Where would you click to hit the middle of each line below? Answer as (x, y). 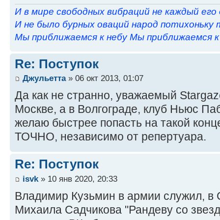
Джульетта (44, 78)
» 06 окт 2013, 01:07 (105, 78)
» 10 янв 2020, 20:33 (78, 179)
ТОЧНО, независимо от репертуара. (110, 137)
